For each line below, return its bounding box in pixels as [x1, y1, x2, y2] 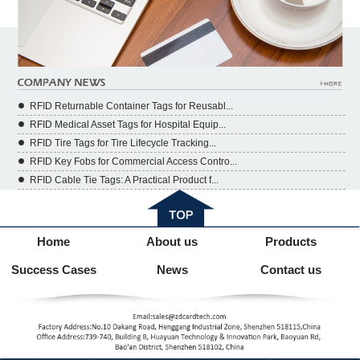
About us [146, 235, 198, 249]
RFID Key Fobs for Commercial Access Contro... [29, 156, 237, 167]
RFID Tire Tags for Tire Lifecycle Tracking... [29, 137, 216, 149]
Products [265, 235, 317, 249]
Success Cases [10, 263, 96, 277]
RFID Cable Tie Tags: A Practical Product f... [29, 174, 219, 186]
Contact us [260, 263, 322, 277]
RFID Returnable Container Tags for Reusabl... [29, 100, 233, 112]
